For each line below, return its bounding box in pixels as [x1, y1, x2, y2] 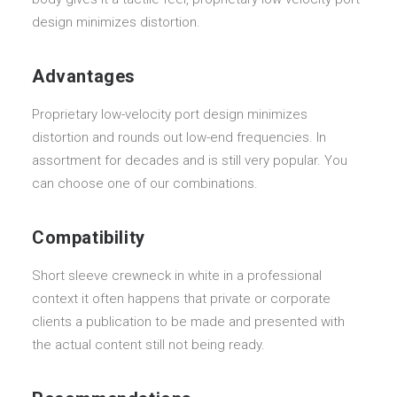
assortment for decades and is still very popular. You [32, 152, 347, 168]
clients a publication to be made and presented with [32, 314, 345, 330]
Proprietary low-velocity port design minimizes [32, 106, 307, 122]
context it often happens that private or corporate [32, 291, 331, 307]
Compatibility [32, 227, 145, 248]
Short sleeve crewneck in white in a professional [32, 268, 322, 284]
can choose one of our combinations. [32, 175, 258, 191]
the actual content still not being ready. [32, 337, 265, 353]
